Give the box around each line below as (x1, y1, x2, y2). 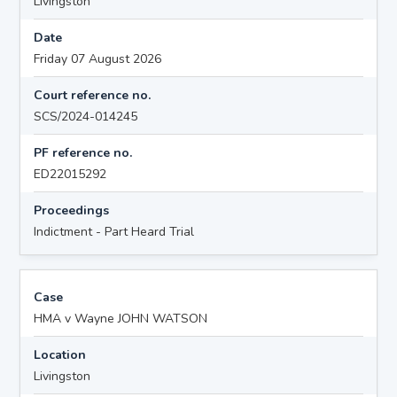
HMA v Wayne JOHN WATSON (34, 309, 208, 327)
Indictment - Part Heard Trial (34, 222, 195, 240)
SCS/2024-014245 (34, 107, 138, 125)
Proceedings (34, 201, 110, 219)
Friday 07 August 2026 (34, 50, 162, 67)
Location (34, 346, 87, 363)
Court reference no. (34, 86, 152, 104)
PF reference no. (34, 144, 133, 161)
